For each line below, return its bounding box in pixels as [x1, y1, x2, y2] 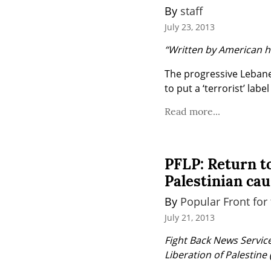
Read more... [165, 105, 220, 118]
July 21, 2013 [165, 212, 215, 224]
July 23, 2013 [165, 21, 215, 33]
